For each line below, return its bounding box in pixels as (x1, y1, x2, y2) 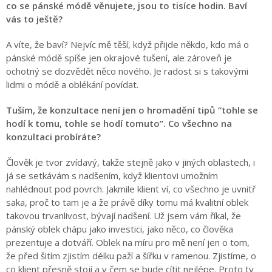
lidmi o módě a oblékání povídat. (6, 78, 141, 90)
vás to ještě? (6, 13, 65, 25)
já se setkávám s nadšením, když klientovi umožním (6, 169, 218, 182)
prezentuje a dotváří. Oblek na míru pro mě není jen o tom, (6, 236, 250, 248)
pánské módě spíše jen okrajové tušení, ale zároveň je (6, 52, 232, 64)
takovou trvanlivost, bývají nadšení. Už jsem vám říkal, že (6, 209, 241, 222)
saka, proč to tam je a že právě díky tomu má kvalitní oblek (6, 196, 248, 208)
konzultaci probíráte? (6, 131, 106, 143)
